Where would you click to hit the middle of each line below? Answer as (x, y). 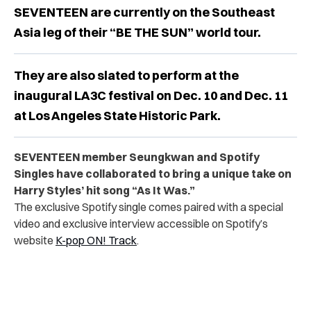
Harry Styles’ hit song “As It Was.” (104, 190)
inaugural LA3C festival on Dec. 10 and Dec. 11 (151, 95)
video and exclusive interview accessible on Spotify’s (141, 223)
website (35, 240)
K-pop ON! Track (96, 240)
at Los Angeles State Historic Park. (117, 115)
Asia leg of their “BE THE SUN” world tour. (138, 32)
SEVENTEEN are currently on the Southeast (144, 12)
